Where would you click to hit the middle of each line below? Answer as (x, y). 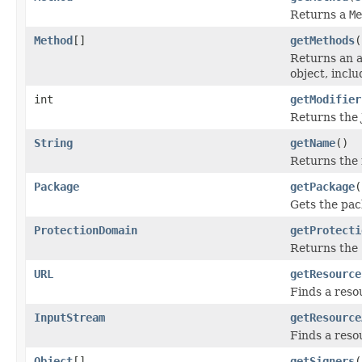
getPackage (322, 186)
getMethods (322, 40)
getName (313, 143)
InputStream (69, 317)
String (53, 143)
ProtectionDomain (86, 230)
